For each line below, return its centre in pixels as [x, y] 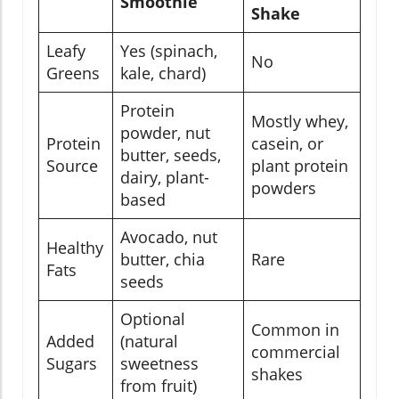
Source [72, 165]
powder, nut [165, 132]
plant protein [300, 165]
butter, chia [163, 259]
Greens [73, 73]
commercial [296, 351]
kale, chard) [163, 73]
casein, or [287, 143]
